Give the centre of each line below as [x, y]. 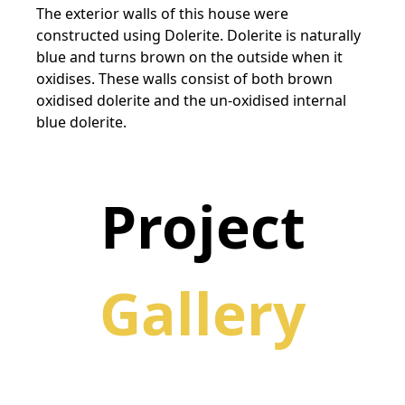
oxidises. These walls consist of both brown [184, 79]
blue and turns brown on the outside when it [189, 57]
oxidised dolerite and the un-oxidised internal [191, 101]
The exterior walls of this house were [162, 14]
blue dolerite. [81, 122]
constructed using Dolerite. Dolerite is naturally [198, 36]
